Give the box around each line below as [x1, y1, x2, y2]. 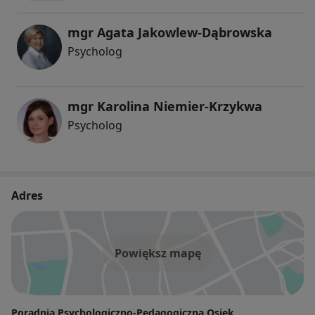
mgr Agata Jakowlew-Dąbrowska [67, 24, 272, 41]
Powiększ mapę [114, 245, 201, 262]
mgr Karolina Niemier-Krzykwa [67, 98, 262, 115]
